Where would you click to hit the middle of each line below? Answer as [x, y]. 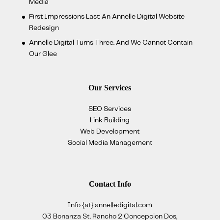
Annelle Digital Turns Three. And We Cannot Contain [110, 43]
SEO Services [110, 109]
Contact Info [110, 184]
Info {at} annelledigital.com [110, 205]
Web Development [110, 131]
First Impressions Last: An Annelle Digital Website [107, 17]
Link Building [110, 120]
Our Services [110, 87]
